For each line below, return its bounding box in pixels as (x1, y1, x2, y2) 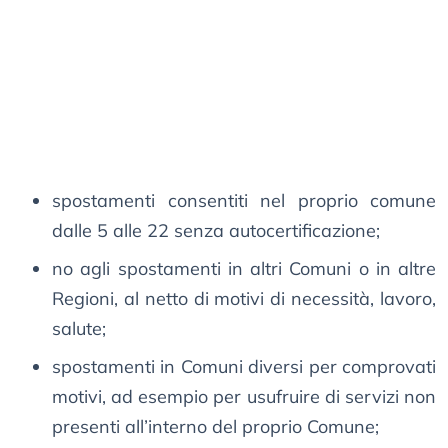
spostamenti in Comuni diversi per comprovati (52, 355, 436, 379)
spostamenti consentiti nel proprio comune (52, 189, 436, 213)
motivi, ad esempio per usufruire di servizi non (52, 385, 436, 409)
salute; (52, 317, 106, 341)
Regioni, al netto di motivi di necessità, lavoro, (52, 287, 436, 311)
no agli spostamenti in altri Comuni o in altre (52, 257, 436, 281)
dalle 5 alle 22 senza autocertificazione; (52, 219, 380, 243)
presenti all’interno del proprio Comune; (52, 415, 379, 439)
